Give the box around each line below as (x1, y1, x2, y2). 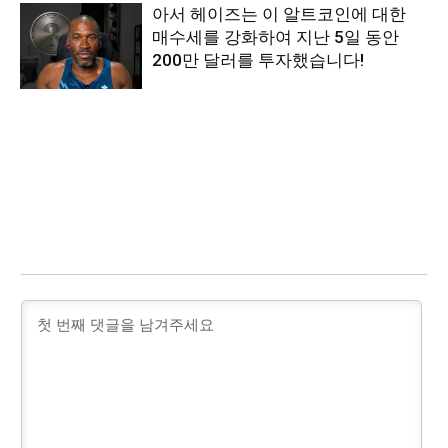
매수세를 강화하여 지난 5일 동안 (152, 27, 400, 48)
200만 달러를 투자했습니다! (152, 50, 365, 71)
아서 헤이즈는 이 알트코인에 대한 (152, 4, 407, 25)
